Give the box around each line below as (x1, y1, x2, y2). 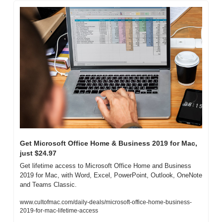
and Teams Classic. (20, 180, 77, 188)
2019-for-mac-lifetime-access (20, 207, 98, 214)
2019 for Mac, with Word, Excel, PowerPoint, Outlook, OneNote (20, 171, 202, 179)
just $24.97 (20, 149, 56, 157)
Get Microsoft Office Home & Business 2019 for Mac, (20, 139, 197, 147)
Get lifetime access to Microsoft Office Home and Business (20, 162, 191, 169)
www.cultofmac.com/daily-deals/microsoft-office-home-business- (20, 198, 192, 206)
